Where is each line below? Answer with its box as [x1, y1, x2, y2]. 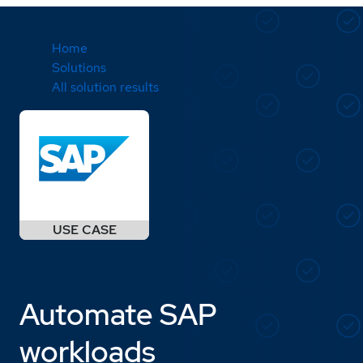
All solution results [52, 79, 159, 96]
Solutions [52, 59, 106, 76]
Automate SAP [19, 294, 217, 334]
